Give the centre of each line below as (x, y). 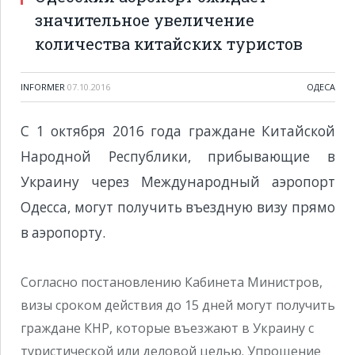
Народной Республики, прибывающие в (178, 157)
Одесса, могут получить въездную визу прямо (178, 207)
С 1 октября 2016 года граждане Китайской (178, 131)
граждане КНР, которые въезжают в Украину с (167, 328)
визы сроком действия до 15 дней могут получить (178, 305)
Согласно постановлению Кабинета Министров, (172, 282)
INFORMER (43, 87)
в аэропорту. (63, 233)
